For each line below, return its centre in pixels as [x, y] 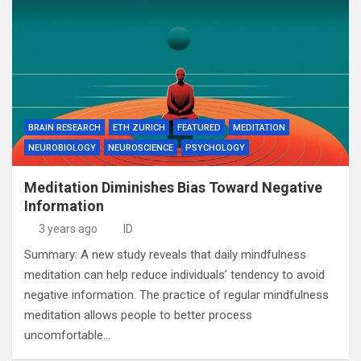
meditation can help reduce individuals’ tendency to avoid [174, 275]
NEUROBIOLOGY [62, 148]
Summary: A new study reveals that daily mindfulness [165, 255]
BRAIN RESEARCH [64, 128]
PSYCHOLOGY [215, 148]
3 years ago [68, 229]
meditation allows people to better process [138, 315]
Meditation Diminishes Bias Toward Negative [173, 187]
